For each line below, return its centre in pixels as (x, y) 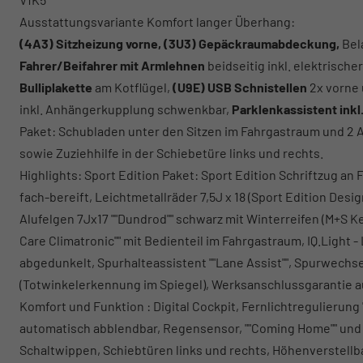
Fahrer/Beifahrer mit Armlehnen (112, 66)
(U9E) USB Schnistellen (240, 88)
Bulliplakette (56, 88)
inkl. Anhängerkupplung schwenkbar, (126, 109)
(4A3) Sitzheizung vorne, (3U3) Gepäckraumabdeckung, (179, 44)
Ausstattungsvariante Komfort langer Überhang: (157, 22)
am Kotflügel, (132, 88)
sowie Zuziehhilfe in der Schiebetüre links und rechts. (171, 153)
